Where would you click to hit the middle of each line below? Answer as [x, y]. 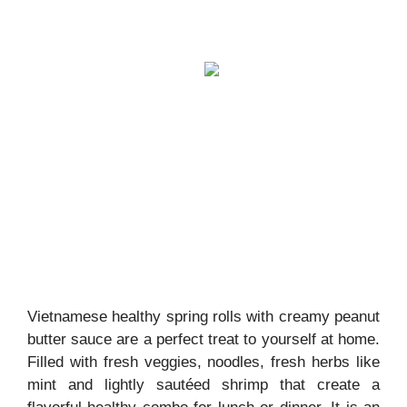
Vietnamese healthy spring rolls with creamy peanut [203, 316]
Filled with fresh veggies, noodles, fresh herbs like [203, 362]
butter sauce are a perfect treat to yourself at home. [203, 339]
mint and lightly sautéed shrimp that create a [203, 384]
